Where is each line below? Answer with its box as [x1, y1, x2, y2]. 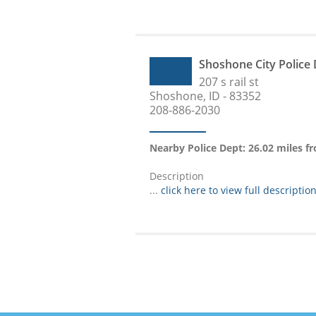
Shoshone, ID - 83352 [150, 88, 261, 104]
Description [150, 169, 204, 183]
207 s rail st [199, 74, 259, 90]
